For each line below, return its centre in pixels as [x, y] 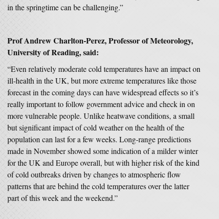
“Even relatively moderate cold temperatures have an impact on [104, 69]
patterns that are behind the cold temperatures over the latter [98, 186]
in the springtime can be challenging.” [65, 7]
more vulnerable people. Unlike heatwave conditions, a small [101, 116]
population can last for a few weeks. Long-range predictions [99, 139]
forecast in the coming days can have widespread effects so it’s [103, 92]
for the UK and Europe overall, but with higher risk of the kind [103, 163]
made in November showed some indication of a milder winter [103, 151]
